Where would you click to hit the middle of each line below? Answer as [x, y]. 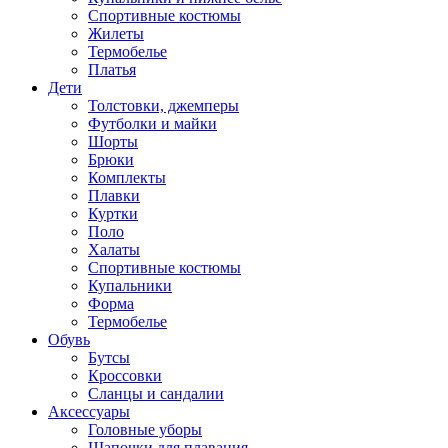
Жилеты [116, 33]
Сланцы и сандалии [156, 393]
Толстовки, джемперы [163, 105]
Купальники [130, 285]
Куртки [113, 213]
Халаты [114, 249]
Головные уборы [145, 429]
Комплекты [127, 177]
